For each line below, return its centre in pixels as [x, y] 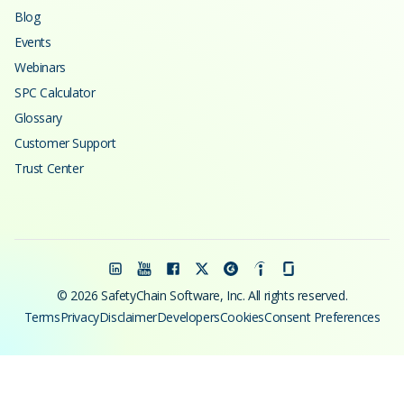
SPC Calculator [55, 92]
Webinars [40, 67]
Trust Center [49, 168]
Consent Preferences [322, 317]
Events [33, 41]
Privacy [79, 317]
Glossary [38, 117]
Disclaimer [128, 317]
